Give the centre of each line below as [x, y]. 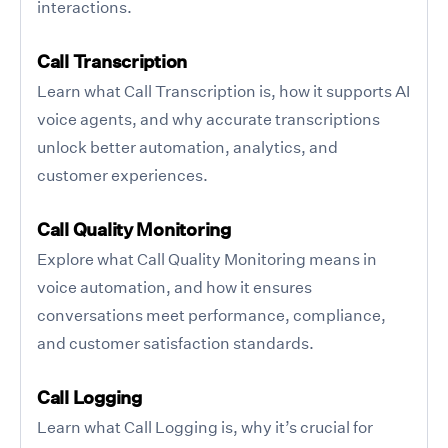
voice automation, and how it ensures [174, 286]
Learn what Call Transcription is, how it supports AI [223, 90]
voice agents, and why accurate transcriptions [208, 118]
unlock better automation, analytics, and [187, 146]
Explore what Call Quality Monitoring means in [207, 258]
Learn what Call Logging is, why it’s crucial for [205, 426]
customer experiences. [122, 174]
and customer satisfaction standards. [175, 342]
